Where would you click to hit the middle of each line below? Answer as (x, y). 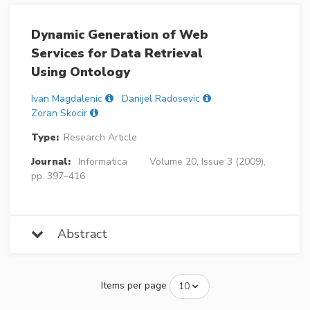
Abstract (75, 234)
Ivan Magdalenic (67, 98)
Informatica (102, 161)
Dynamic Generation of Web (120, 34)
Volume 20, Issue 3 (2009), (207, 161)
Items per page (134, 286)
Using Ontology (81, 72)
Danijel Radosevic (161, 98)
